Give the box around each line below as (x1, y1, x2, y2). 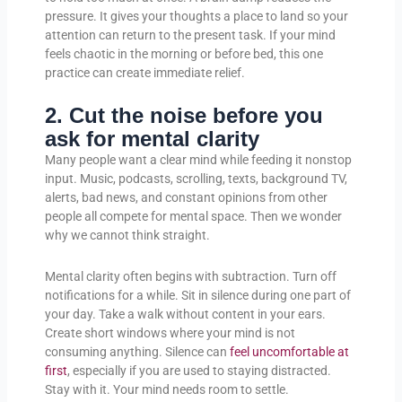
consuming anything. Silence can (44, 344, 230, 359)
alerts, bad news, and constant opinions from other (44, 190, 328, 205)
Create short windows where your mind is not (44, 325, 295, 340)
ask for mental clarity (44, 127, 259, 152)
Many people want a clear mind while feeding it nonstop (44, 153, 352, 168)
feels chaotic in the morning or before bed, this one (44, 46, 323, 61)
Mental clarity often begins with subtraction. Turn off (44, 268, 336, 284)
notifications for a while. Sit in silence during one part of (44, 287, 351, 302)
